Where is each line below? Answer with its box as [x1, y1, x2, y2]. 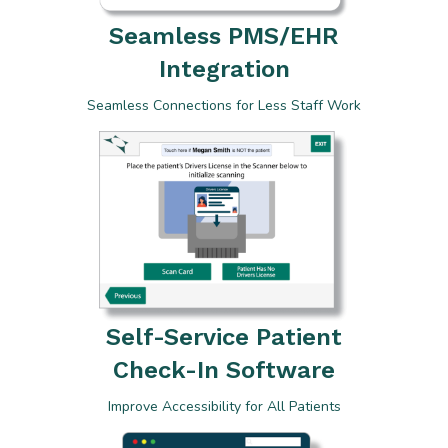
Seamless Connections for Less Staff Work [87, 96, 361, 116]
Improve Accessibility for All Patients [107, 396, 341, 416]
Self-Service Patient [106, 322, 342, 351]
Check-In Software [113, 355, 335, 384]
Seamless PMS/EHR [109, 22, 339, 51]
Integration [158, 55, 290, 84]
